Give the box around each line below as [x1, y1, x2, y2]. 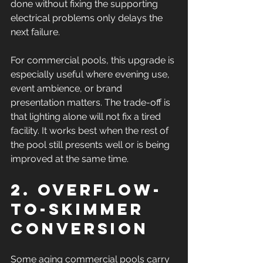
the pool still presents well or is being [11, 139, 172, 150]
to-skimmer [11, 199, 151, 219]
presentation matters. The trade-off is [11, 97, 173, 108]
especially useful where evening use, [11, 69, 172, 80]
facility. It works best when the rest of [11, 125, 171, 136]
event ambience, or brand [11, 83, 124, 94]
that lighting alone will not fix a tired [11, 111, 163, 122]
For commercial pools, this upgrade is [11, 55, 177, 66]
